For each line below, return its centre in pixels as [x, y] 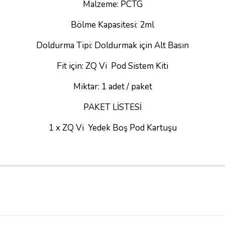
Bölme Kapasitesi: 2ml [113, 25]
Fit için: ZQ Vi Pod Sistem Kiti [113, 66]
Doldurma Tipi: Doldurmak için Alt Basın [113, 45]
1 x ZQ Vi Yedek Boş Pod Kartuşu [113, 128]
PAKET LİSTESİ [113, 107]
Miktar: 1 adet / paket [113, 87]
